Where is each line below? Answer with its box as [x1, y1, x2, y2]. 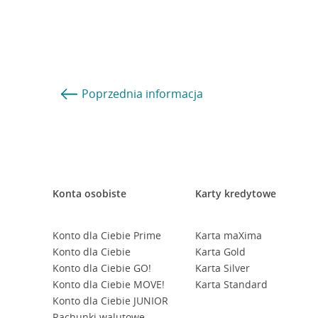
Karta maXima [195, 229, 263, 242]
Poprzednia [82, 86, 146, 102]
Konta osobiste [52, 187, 126, 200]
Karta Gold [195, 245, 246, 258]
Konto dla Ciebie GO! [52, 261, 151, 275]
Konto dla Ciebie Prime [52, 229, 161, 242]
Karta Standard [195, 278, 268, 291]
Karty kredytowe [195, 187, 277, 200]
